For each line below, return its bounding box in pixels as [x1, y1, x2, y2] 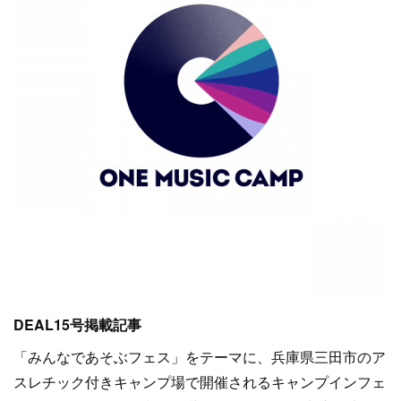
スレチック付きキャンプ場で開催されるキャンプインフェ [13, 371, 386, 392]
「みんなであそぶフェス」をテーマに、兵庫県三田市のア [13, 346, 386, 367]
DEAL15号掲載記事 [13, 314, 141, 335]
